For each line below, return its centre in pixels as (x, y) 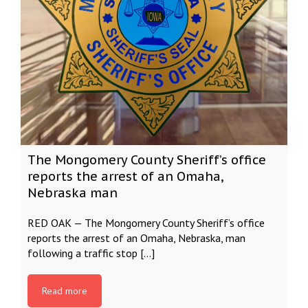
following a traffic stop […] (91, 253)
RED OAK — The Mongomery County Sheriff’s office (146, 223)
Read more (65, 291)
